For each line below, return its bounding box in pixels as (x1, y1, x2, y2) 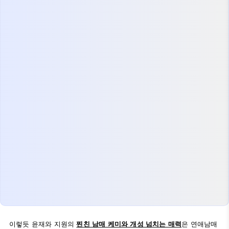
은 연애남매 (181, 220, 218, 228)
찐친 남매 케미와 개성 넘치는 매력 (76, 220, 182, 228)
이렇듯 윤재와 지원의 (9, 220, 77, 228)
